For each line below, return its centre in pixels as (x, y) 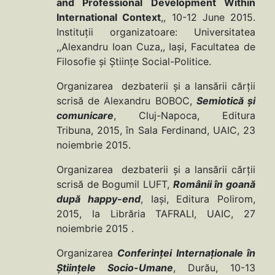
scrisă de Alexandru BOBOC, (126, 101)
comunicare (85, 116)
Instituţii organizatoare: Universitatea (156, 32)
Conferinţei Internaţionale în (187, 253)
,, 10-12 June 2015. (208, 17)
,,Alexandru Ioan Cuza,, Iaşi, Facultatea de (156, 47)
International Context (109, 17)
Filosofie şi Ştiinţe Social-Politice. (134, 62)
